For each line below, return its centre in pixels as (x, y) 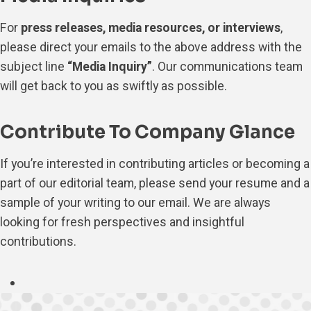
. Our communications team (227, 67)
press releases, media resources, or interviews (151, 28)
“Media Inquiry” (110, 67)
